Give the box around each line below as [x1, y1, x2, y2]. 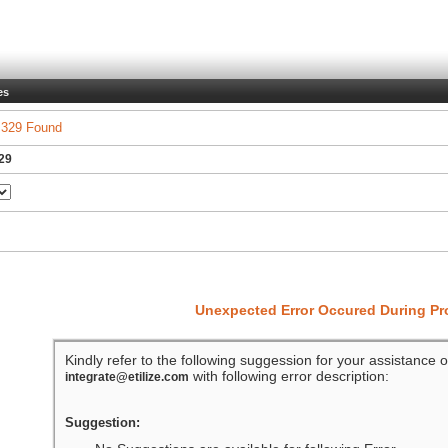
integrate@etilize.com [64, 370, 189, 384]
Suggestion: [64, 415, 140, 430]
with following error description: [188, 368, 389, 384]
